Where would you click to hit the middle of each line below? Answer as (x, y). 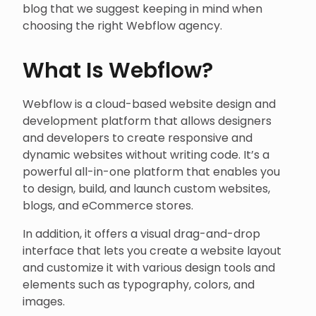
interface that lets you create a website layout (152, 251)
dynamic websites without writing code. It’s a (146, 155)
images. (44, 302)
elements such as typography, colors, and (139, 285)
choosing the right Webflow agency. (122, 26)
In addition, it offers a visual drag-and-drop (141, 234)
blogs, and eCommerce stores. (108, 206)
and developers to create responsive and (138, 138)
